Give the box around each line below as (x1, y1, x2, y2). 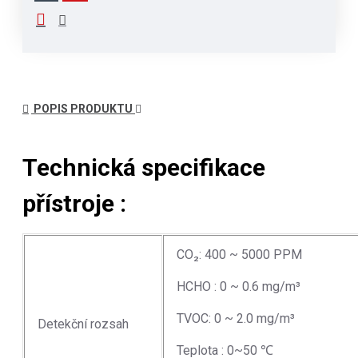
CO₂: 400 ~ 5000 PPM (173, 246, 302, 262)
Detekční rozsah (34, 316, 129, 332)
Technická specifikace (22, 153, 265, 181)
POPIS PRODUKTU (31, 102, 135, 115)
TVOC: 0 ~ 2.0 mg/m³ (173, 310, 295, 326)
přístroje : (22, 189, 126, 217)
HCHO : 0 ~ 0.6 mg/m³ (173, 278, 300, 294)
